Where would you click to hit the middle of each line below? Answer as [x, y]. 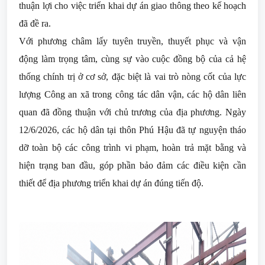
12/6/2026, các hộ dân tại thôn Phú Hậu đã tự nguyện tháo [132, 130]
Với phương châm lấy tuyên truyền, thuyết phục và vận [132, 41]
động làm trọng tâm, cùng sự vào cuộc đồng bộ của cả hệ [132, 59]
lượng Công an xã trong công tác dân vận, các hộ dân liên [132, 94]
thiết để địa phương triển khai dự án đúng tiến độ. [111, 183]
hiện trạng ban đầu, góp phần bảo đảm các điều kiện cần [132, 165]
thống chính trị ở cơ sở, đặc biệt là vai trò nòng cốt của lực [132, 77]
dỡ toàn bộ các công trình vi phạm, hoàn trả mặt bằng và [132, 148]
